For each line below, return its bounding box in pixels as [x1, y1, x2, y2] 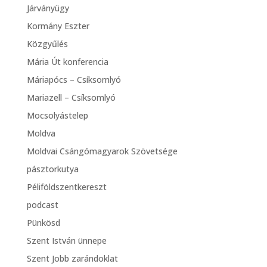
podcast [26, 199, 58, 211]
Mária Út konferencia [26, 56, 108, 68]
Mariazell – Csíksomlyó [26, 92, 116, 104]
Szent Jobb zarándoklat [26, 253, 118, 265]
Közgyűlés [26, 38, 68, 50]
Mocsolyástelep [26, 110, 88, 122]
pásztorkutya [26, 163, 79, 175]
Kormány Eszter [26, 20, 89, 32]
